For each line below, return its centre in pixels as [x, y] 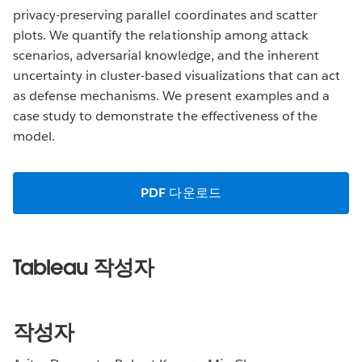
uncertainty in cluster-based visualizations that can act [177, 75]
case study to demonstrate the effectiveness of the [165, 116]
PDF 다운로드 [181, 192]
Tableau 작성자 [83, 267]
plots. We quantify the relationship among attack [160, 35]
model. [34, 136]
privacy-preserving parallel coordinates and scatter [165, 15]
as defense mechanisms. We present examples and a [171, 95]
